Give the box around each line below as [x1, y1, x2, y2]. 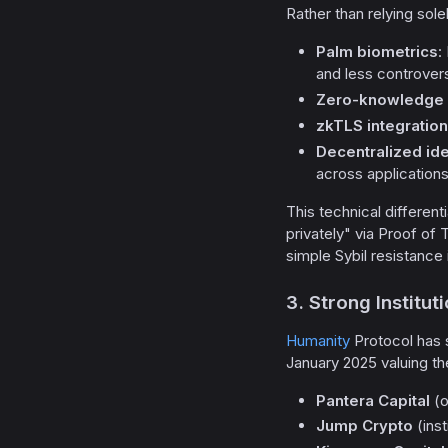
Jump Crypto [316, 416, 413, 436]
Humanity [286, 330, 350, 350]
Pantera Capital [316, 390, 430, 410]
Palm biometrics [316, 42, 438, 62]
